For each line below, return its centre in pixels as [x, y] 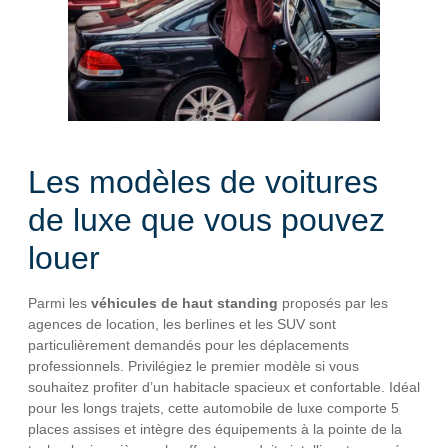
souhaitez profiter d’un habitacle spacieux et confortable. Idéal [224, 387]
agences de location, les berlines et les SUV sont [182, 324]
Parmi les [59, 303]
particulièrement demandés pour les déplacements [188, 345]
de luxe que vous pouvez [206, 220]
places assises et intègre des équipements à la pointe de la [215, 429]
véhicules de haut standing [184, 303]
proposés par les [333, 303]
